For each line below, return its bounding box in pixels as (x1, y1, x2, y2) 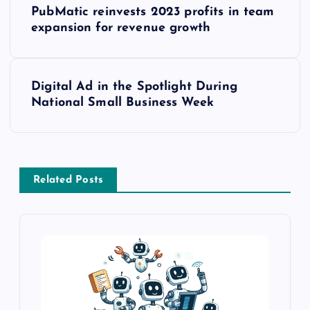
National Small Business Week (31, 96, 215, 110)
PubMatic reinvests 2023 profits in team (31, 6, 275, 19)
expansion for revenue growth (31, 21, 211, 35)
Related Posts (33, 175, 104, 186)
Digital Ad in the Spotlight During (31, 80, 237, 94)
